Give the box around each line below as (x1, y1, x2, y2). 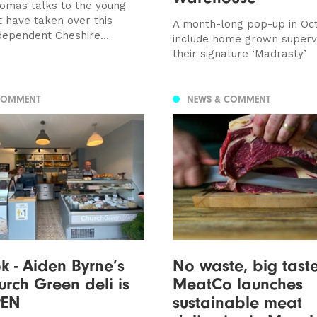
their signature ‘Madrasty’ (172, 47, 306, 60)
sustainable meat (172, 292, 302, 312)
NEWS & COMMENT (186, 93, 270, 106)
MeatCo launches (172, 273, 303, 294)
